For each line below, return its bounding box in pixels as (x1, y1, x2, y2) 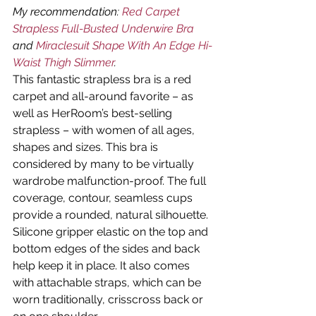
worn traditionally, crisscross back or (13, 293, 206, 307)
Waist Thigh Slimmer (13, 56, 114, 70)
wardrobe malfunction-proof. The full (13, 174, 209, 188)
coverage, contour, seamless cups (13, 191, 195, 205)
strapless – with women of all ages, (13, 123, 197, 138)
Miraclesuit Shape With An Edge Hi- (36, 39, 212, 53)
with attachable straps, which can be (13, 276, 204, 290)
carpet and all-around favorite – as (13, 90, 196, 104)
